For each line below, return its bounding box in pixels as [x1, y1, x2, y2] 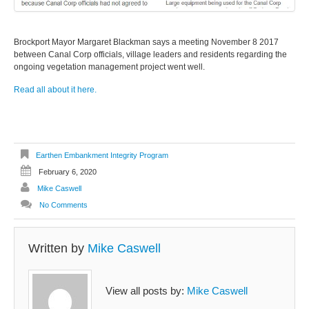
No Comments [39, 201, 88, 210]
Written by [28, 241, 88, 255]
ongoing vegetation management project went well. [14, 61, 205, 72]
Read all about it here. [14, 84, 97, 94]
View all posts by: [106, 285, 187, 297]
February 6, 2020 [39, 168, 97, 177]
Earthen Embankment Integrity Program [36, 151, 168, 160]
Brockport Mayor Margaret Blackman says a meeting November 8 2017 [14, 37, 279, 47]
